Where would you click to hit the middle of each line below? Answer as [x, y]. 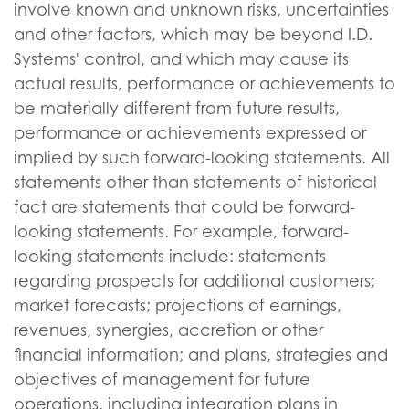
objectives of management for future [162, 379]
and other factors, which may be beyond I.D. [193, 34]
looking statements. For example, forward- [181, 231]
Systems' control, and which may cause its [181, 59]
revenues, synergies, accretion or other [168, 330]
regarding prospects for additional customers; [194, 281]
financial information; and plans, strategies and [201, 355]
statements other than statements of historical [195, 182]
